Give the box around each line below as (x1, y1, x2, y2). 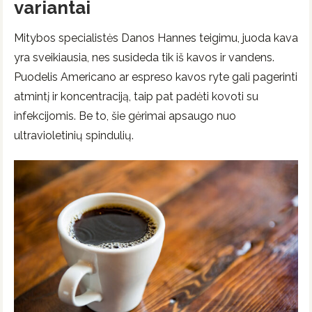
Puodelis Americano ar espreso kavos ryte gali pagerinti (14, 70, 297, 84)
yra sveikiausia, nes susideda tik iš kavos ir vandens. (14, 50, 274, 64)
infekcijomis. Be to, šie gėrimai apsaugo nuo (14, 109, 236, 123)
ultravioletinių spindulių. (14, 128, 134, 142)
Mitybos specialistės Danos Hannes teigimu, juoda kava (14, 31, 298, 45)
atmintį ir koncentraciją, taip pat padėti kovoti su (14, 89, 258, 103)
